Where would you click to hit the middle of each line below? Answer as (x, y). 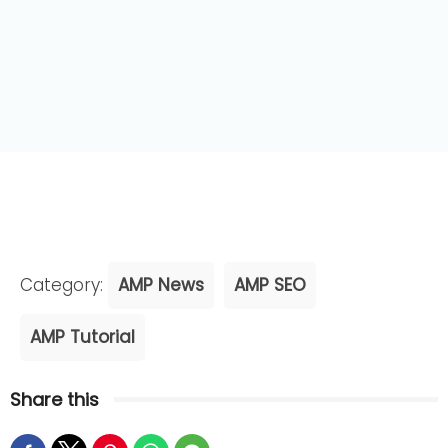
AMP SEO (270, 285)
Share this (54, 400)
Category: (64, 285)
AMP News (161, 285)
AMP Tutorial (82, 337)
